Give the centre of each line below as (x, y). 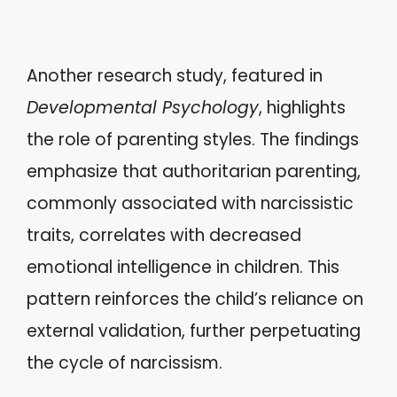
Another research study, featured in (175, 75)
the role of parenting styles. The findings (193, 139)
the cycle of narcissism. (125, 362)
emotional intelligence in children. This (183, 267)
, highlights (302, 107)
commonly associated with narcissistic (190, 203)
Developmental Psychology (143, 107)
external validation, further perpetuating (194, 331)
